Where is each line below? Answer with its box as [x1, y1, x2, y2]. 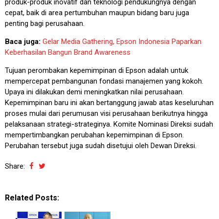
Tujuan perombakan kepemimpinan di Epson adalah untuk [5, 66, 188, 75]
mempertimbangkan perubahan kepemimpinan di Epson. [5, 130, 184, 139]
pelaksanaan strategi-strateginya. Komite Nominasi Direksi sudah [5, 119, 213, 129]
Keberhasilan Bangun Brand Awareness [5, 47, 131, 57]
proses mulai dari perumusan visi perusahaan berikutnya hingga [5, 109, 208, 118]
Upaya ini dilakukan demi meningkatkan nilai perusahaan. [5, 87, 184, 96]
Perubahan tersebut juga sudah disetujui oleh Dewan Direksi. [5, 141, 197, 150]
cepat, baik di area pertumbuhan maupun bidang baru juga [5, 8, 189, 17]
